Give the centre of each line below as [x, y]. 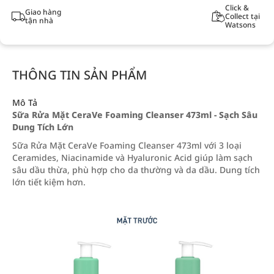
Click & [237, 8]
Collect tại [242, 16]
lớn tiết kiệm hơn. [49, 182]
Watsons [240, 25]
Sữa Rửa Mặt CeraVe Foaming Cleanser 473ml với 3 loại [127, 145]
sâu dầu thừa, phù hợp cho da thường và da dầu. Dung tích [136, 170]
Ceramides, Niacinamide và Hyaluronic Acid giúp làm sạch [132, 157]
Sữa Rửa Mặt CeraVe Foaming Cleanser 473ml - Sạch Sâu [135, 115]
